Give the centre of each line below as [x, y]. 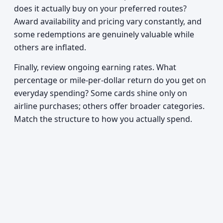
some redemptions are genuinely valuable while [104, 34]
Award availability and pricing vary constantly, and [108, 21]
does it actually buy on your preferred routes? [100, 8]
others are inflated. [50, 47]
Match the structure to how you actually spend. [103, 119]
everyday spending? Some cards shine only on [101, 93]
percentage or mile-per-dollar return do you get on [110, 80]
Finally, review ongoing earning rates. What [95, 67]
